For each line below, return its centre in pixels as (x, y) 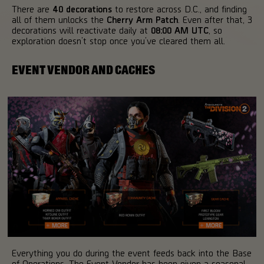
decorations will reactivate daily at (81, 30)
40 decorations (82, 9)
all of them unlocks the (59, 19)
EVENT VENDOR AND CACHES (83, 70)
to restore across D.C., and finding (179, 9)
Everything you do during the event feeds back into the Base (132, 252)
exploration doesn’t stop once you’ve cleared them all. (118, 41)
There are (32, 9)
